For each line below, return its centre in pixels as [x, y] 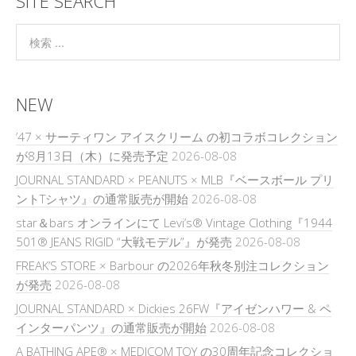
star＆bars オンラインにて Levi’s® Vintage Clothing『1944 [174, 222]
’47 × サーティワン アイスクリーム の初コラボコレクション [177, 136]
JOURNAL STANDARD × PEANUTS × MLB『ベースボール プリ [175, 179]
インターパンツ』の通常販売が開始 [111, 327]
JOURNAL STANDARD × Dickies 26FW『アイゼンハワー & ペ [174, 308]
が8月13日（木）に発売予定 [92, 155]
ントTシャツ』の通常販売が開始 [102, 198]
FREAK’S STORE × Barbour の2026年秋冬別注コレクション [172, 265]
